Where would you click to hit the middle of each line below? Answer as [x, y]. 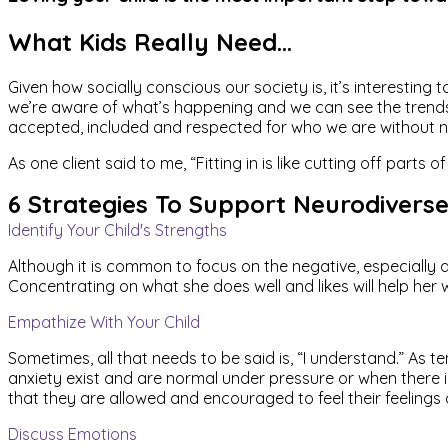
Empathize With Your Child [104, 321]
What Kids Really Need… [150, 41]
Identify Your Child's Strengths [117, 229]
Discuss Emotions [72, 433]
